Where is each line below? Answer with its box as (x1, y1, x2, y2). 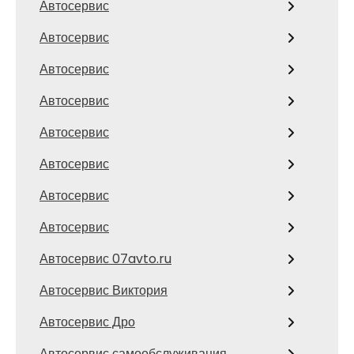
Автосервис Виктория (40, 281, 168, 299)
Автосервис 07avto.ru (40, 250, 171, 268)
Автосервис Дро (40, 313, 135, 331)
